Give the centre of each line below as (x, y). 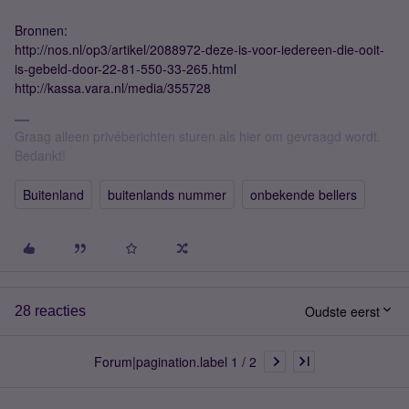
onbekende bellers (304, 194)
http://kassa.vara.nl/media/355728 (113, 88)
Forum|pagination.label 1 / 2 (175, 361)
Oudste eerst (342, 311)
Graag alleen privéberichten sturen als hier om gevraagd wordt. (198, 136)
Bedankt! (40, 155)
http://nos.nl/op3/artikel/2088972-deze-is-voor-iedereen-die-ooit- (199, 49)
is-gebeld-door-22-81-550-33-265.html (126, 68)
